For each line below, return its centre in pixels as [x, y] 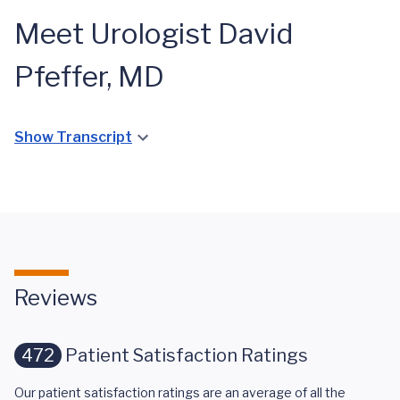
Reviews [56, 298]
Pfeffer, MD [89, 76]
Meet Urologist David [154, 33]
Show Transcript [73, 137]
